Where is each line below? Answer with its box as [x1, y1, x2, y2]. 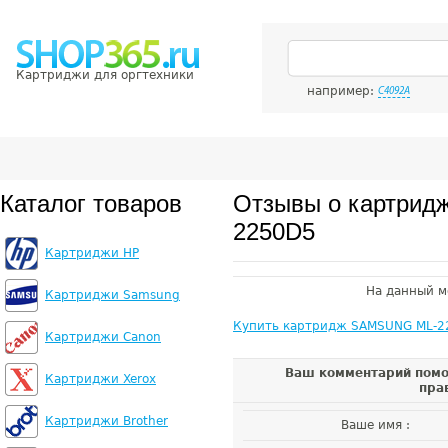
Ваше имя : [341, 418, 410, 432]
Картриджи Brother [45, 414, 168, 428]
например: [307, 84, 378, 98]
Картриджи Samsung [45, 288, 180, 302]
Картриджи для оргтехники [16, 68, 194, 82]
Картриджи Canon [45, 330, 161, 344]
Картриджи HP [45, 246, 139, 260]
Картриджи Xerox [45, 372, 156, 386]
